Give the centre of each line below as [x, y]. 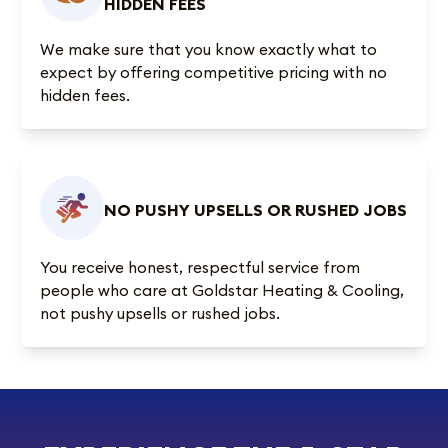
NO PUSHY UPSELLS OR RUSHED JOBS [255, 209]
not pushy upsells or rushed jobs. [159, 313]
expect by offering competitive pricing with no [213, 72]
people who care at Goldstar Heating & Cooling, [221, 290]
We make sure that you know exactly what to [208, 49]
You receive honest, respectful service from [199, 267]
